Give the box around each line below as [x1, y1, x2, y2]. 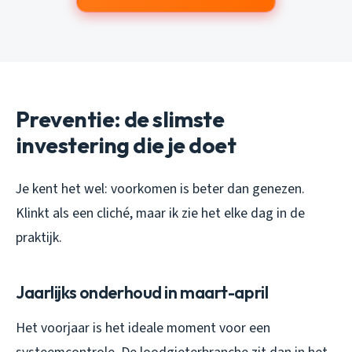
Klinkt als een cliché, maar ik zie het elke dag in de [16, 203, 305, 223]
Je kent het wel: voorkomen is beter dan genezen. [16, 178, 305, 199]
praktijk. [16, 227, 62, 247]
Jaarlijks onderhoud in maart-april [16, 280, 269, 303]
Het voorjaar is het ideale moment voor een [16, 317, 270, 338]
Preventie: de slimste [16, 104, 225, 133]
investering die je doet [16, 130, 236, 159]
